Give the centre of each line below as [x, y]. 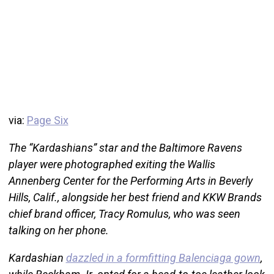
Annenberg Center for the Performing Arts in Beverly [130, 180]
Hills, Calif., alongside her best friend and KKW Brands [135, 197]
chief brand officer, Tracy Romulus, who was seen [124, 213]
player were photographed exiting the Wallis [112, 164]
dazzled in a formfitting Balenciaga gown [163, 257]
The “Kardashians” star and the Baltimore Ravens [125, 147]
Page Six [47, 120]
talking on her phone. [58, 230]
